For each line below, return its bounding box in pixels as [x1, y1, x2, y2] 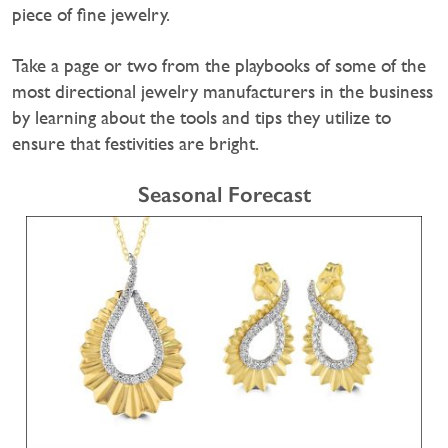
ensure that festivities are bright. [12, 132, 259, 154]
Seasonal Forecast [137, 181, 311, 207]
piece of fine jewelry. [12, 3, 170, 25]
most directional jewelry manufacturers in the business [12, 80, 433, 102]
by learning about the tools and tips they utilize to [12, 106, 391, 128]
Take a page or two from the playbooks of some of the [12, 54, 426, 76]
